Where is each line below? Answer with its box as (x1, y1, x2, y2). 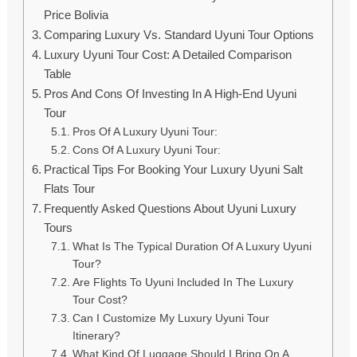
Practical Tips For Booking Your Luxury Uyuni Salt (44, 163, 304, 177)
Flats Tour (44, 182, 96, 196)
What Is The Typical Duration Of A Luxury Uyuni (73, 241, 312, 253)
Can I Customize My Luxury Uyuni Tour (73, 312, 270, 325)
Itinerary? (73, 330, 121, 343)
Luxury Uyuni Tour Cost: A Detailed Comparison (44, 48, 292, 62)
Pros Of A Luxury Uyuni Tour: (73, 126, 218, 139)
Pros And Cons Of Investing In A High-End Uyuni (44, 87, 297, 101)
